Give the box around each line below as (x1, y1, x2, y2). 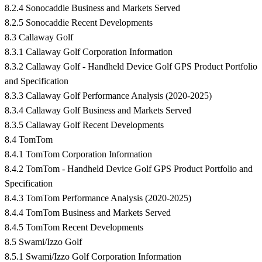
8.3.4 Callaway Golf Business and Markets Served (5, 105, 191, 116)
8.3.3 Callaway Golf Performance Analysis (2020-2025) (5, 91, 212, 101)
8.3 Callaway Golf (5, 32, 73, 43)
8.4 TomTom (5, 135, 53, 145)
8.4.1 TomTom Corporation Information (5, 149, 152, 160)
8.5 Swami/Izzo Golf (5, 237, 82, 247)
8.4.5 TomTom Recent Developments (5, 222, 143, 233)
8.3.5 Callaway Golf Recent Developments (5, 120, 164, 130)
